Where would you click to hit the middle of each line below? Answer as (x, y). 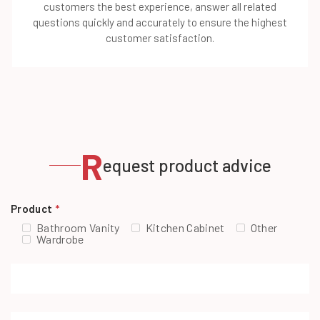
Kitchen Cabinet (185, 227)
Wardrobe (60, 239)
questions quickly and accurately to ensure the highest (160, 22)
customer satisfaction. (160, 37)
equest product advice (187, 165)
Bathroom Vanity (78, 227)
